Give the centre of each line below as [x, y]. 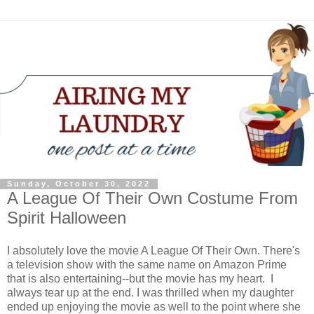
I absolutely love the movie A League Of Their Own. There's [153, 251]
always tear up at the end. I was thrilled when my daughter [150, 293]
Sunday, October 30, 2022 [79, 184]
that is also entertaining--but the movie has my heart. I [140, 279]
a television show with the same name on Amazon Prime [147, 265]
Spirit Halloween [67, 217]
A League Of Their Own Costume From [152, 198]
